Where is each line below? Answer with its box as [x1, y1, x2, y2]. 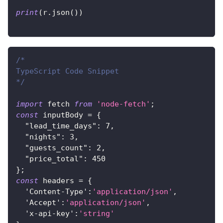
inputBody [38, 111, 88, 120]
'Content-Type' [25, 187, 88, 197]
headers [38, 176, 79, 186]
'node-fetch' [97, 100, 150, 109]
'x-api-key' [25, 209, 74, 219]
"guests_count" [25, 143, 88, 153]
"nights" [25, 132, 61, 142]
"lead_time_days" [25, 121, 97, 131]
